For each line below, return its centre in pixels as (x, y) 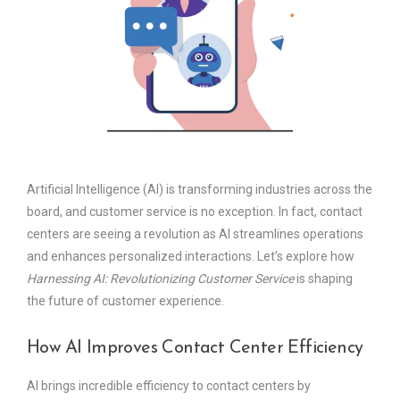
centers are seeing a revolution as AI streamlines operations (195, 233)
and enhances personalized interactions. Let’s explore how (191, 256)
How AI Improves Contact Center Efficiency (195, 348)
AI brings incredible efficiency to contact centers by (169, 385)
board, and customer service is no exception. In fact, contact (195, 211)
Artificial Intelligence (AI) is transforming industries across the (200, 189)
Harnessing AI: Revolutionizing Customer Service (160, 278)
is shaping (323, 278)
